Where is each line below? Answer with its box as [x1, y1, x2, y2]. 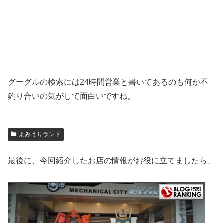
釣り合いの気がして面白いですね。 [8, 91, 135, 100]
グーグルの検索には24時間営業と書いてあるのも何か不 [8, 77, 208, 86]
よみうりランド [18, 130, 61, 138]
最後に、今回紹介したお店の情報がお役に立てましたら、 [8, 156, 215, 165]
